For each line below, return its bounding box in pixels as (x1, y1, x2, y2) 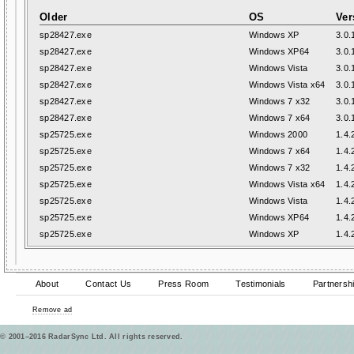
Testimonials (235, 279, 286, 288)
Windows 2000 (249, 130, 308, 139)
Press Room (158, 279, 209, 288)
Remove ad (32, 306, 73, 314)
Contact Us (85, 279, 132, 288)
